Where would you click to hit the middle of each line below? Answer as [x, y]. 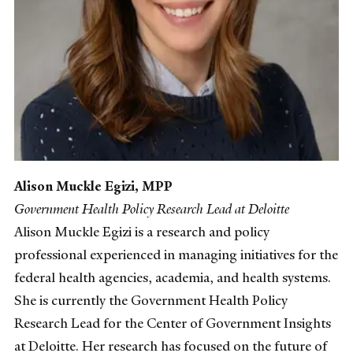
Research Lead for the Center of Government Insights [173, 323]
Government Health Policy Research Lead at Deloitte [152, 208]
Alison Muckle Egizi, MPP [93, 186]
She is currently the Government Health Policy [151, 300]
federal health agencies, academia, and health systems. [173, 277]
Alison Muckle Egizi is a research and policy [142, 231]
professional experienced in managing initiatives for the [176, 254]
